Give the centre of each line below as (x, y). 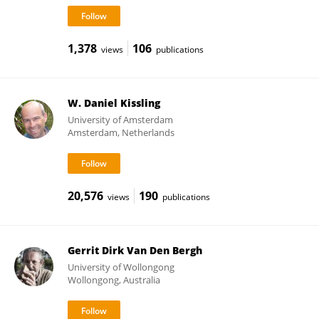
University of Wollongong (121, 267)
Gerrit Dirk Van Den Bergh (135, 250)
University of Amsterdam (120, 120)
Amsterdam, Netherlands (121, 132)
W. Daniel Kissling (114, 103)
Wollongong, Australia (114, 280)
